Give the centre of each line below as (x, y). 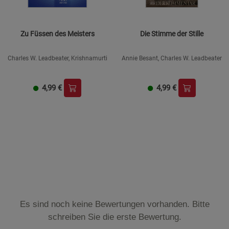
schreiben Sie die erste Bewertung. (114, 217)
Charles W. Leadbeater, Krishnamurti (57, 58)
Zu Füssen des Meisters (57, 33)
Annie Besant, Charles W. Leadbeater (172, 58)
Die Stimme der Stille (172, 33)
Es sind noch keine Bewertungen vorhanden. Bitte (114, 204)
